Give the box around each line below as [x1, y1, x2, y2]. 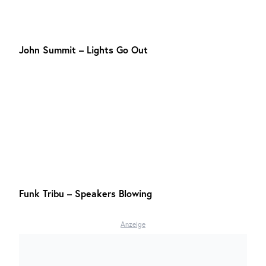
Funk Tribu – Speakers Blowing [19, 187, 152, 199]
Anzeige [121, 220, 145, 229]
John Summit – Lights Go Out [19, 43, 148, 56]
